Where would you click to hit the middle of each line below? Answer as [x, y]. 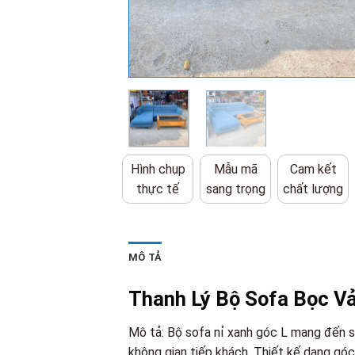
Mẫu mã [235, 169]
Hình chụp [158, 169]
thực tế [158, 189]
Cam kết [313, 169]
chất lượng [313, 189]
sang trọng [235, 189]
